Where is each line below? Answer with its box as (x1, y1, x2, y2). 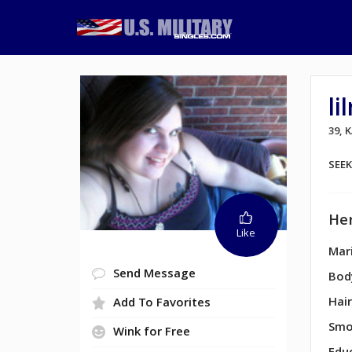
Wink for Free (113, 322, 190, 343)
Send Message (113, 264, 196, 285)
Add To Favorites (113, 293, 211, 314)
